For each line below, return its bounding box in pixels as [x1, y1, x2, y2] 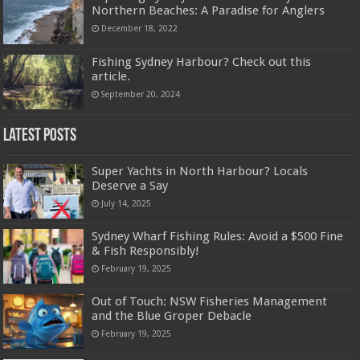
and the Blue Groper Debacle [92, 309, 252, 324]
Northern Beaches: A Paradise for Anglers [92, 3, 325, 18]
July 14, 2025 [101, 198, 152, 208]
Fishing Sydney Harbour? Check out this [92, 54, 312, 69]
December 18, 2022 [101, 23, 178, 34]
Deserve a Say [92, 178, 169, 193]
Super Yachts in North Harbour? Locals [92, 163, 309, 178]
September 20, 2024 [101, 88, 181, 99]
